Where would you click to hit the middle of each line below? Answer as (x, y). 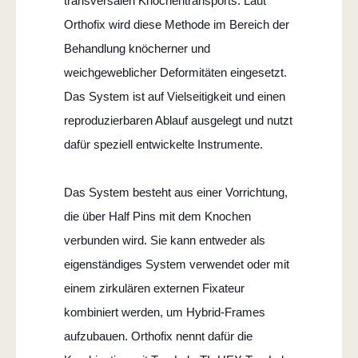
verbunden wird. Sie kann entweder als (165, 240)
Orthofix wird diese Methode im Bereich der (177, 24)
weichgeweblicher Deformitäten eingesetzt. (175, 72)
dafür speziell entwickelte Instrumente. (163, 144)
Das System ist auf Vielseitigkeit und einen (175, 96)
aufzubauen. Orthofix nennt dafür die (158, 336)
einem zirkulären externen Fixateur (154, 288)
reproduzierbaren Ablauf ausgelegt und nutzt (178, 120)
